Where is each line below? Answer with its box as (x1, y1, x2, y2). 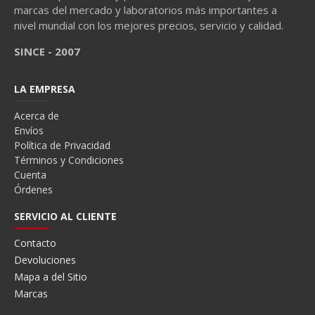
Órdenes (14, 183, 53, 196)
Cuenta (14, 168, 46, 181)
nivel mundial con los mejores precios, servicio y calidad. (14, 18, 283, 32)
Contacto (14, 236, 56, 250)
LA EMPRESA (14, 82, 75, 96)
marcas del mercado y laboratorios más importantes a (14, 3, 277, 17)
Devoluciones (14, 253, 76, 266)
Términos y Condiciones (14, 153, 124, 167)
